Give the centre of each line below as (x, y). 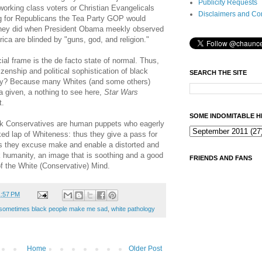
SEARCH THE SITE (218, 73)
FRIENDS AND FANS (221, 158)
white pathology (133, 208)
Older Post (145, 248)
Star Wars (121, 92)
